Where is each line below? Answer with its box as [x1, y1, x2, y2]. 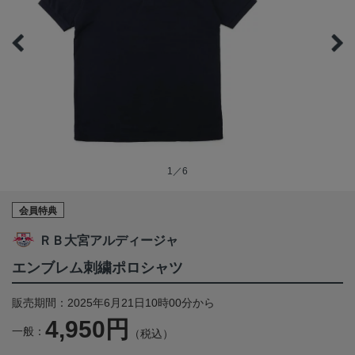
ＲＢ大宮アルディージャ [39, 234, 178, 248]
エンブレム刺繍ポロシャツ [12, 260, 183, 277]
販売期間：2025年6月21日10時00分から [12, 296, 215, 310]
